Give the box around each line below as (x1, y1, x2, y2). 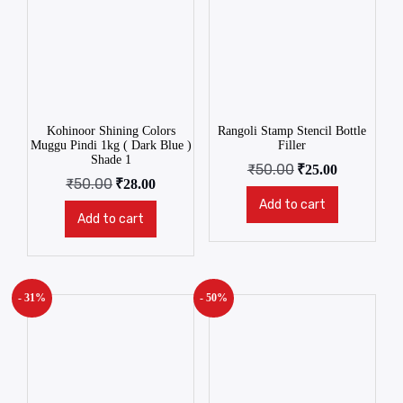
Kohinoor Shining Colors (46, 123, 175, 138)
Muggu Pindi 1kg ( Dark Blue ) (30, 138, 192, 152)
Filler (278, 138, 307, 152)
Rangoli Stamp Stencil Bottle (218, 123, 367, 138)
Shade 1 (90, 152, 131, 166)
